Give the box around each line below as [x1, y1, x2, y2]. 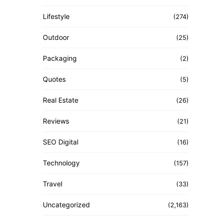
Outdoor [43, 33, 69, 41]
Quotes [43, 75, 66, 83]
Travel [43, 180, 62, 188]
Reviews [43, 117, 69, 125]
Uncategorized [43, 200, 90, 209]
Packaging [43, 54, 77, 62]
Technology [43, 159, 80, 167]
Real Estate [43, 96, 78, 104]
